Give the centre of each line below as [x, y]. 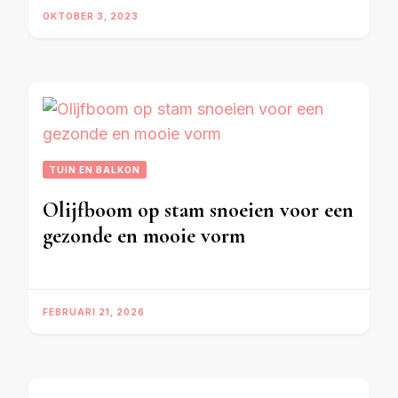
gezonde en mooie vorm [144, 236]
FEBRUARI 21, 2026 [94, 312]
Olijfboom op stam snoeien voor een [198, 210]
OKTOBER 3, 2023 [91, 16]
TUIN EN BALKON [95, 170]
